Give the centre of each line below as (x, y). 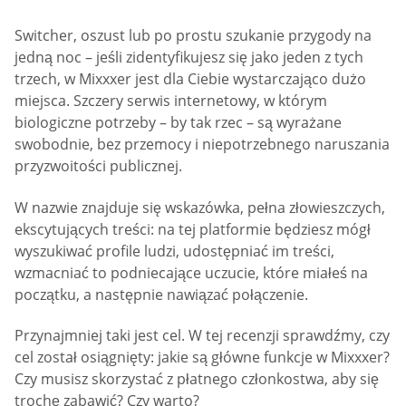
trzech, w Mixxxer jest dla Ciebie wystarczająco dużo (190, 79)
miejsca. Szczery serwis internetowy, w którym (171, 101)
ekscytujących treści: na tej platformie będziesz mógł (193, 229)
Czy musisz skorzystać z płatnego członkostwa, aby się (197, 379)
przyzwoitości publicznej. (98, 166)
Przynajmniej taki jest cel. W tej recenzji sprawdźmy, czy (202, 336)
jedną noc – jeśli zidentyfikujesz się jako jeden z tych (189, 58)
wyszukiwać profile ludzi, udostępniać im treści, (174, 251)
